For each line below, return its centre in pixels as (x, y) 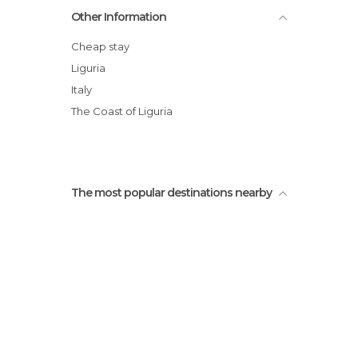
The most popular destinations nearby (171, 193)
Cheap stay (104, 46)
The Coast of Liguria (125, 111)
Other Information (119, 17)
